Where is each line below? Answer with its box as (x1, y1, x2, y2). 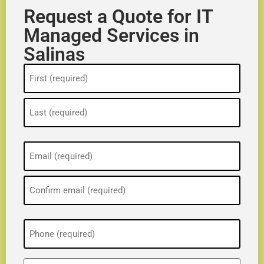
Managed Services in (24, 24, 199, 47)
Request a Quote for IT (24, 5, 213, 28)
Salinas (24, 42, 85, 65)
